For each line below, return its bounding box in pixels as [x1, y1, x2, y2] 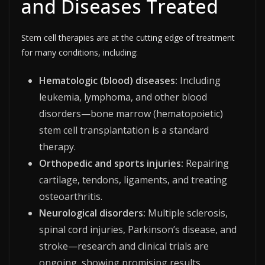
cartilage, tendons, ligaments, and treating [39, 173, 227, 186]
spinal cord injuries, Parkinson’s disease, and [39, 222, 237, 236]
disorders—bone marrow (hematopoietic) [39, 106, 223, 120]
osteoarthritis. [39, 189, 102, 203]
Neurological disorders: [39, 206, 146, 219]
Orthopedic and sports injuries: [39, 156, 183, 170]
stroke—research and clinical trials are [39, 239, 209, 253]
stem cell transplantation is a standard [39, 123, 209, 137]
